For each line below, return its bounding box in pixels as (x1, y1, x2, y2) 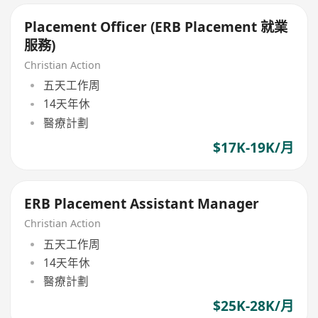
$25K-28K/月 (212, 297, 294, 316)
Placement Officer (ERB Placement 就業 (24, 17, 288, 36)
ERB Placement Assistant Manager (24, 194, 260, 214)
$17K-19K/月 (212, 138, 294, 157)
